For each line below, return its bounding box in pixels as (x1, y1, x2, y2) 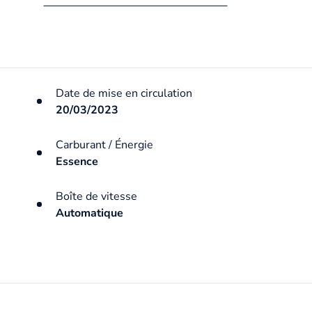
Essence (55, 153, 98, 169)
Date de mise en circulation (55, 85, 192, 101)
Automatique (55, 205, 123, 221)
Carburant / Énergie (55, 136, 153, 153)
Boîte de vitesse (55, 188, 137, 204)
